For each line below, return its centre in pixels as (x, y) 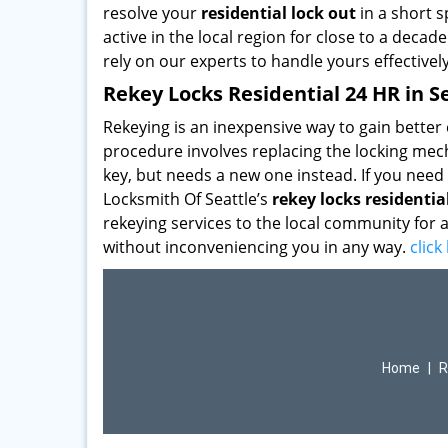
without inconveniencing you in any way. (256, 247)
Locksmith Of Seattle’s (187, 199)
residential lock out (278, 13)
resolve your (152, 13)
